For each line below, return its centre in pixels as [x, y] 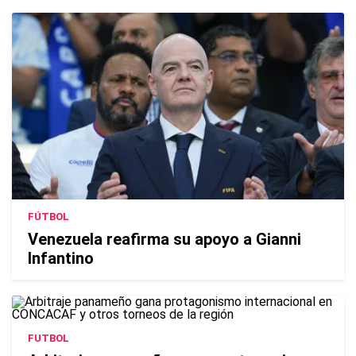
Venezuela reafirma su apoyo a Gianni [164, 240]
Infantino [61, 259]
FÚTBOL [48, 217]
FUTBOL [48, 339]
